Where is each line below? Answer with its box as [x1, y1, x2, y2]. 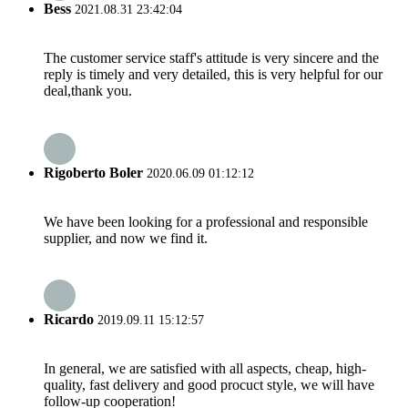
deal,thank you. [44, 83, 132, 99]
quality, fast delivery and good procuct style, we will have [44, 377, 374, 393]
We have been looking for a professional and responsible [44, 213, 368, 229]
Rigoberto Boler [44, 164, 143, 180]
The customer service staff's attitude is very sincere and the [44, 50, 379, 66]
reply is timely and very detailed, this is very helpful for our [44, 66, 382, 83]
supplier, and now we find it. [44, 229, 208, 246]
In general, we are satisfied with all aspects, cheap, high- [44, 361, 366, 377]
